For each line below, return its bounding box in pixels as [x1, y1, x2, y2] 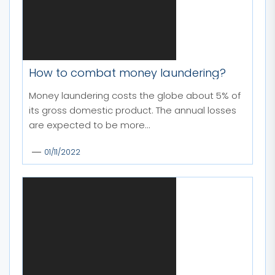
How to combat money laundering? [29, 65, 226, 80]
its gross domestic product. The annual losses [29, 104, 236, 117]
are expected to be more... [29, 118, 150, 131]
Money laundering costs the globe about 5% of [29, 89, 241, 102]
